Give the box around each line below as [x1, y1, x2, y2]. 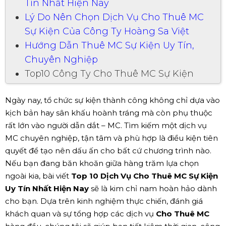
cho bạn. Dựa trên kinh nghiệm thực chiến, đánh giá [5, 196, 203, 206]
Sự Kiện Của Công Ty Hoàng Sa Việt [25, 25, 189, 37]
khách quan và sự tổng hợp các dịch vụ [5, 208, 156, 218]
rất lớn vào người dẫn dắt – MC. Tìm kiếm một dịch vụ [5, 120, 207, 130]
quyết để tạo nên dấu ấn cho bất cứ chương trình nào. [5, 145, 211, 155]
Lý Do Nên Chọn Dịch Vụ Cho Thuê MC [25, 11, 204, 23]
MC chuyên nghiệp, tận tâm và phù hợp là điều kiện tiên [5, 133, 218, 143]
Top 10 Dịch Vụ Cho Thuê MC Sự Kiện [71, 171, 218, 181]
